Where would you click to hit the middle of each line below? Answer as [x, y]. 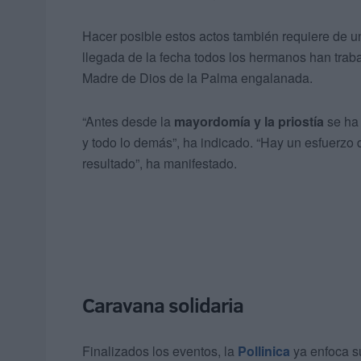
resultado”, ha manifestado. [160, 164]
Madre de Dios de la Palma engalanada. [197, 78]
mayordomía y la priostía [251, 122]
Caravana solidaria [163, 305]
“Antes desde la [128, 122]
